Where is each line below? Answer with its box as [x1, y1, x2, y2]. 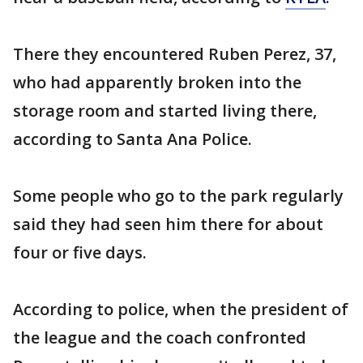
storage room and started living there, [13, 100, 317, 122]
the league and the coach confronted [13, 327, 306, 348]
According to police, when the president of [13, 298, 348, 320]
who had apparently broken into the [13, 71, 301, 93]
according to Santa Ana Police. [13, 128, 252, 150]
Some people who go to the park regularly [13, 185, 344, 207]
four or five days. [13, 241, 147, 263]
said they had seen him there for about [13, 213, 323, 235]
